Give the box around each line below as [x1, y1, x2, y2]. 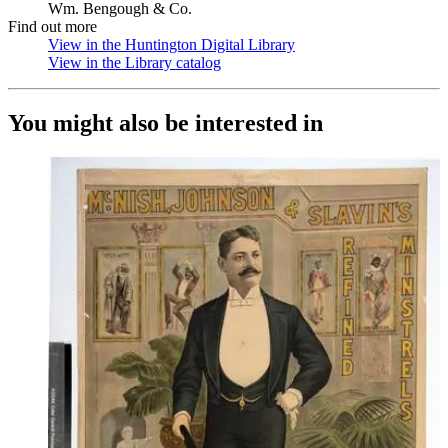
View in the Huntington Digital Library [48, 36, 295, 53]
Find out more [8, 18, 97, 35]
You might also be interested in [8, 109, 323, 136]
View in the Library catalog [48, 54, 221, 71]
